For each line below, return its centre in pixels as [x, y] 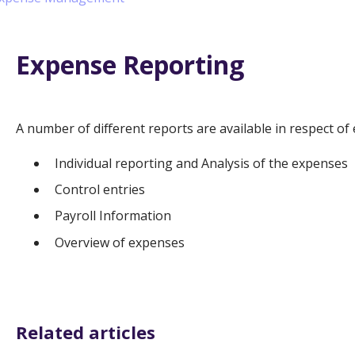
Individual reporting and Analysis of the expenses [201, 164]
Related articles [85, 332]
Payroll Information [113, 216]
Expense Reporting [130, 64]
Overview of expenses [119, 242]
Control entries [99, 190]
